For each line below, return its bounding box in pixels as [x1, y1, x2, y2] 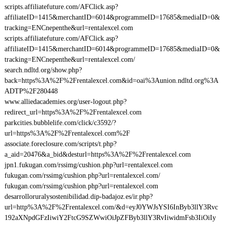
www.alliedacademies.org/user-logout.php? [4, 98, 127, 105]
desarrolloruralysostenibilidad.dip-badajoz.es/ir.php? [4, 193, 153, 200]
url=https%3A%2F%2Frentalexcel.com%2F [4, 130, 130, 137]
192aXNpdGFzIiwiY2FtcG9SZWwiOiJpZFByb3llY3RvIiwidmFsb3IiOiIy [4, 214, 216, 221]
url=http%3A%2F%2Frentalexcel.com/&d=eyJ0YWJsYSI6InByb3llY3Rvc [4, 203, 218, 211]
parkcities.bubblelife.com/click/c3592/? [4, 119, 116, 127]
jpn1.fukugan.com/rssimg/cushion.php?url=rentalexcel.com [4, 161, 173, 169]
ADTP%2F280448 [4, 87, 58, 95]
